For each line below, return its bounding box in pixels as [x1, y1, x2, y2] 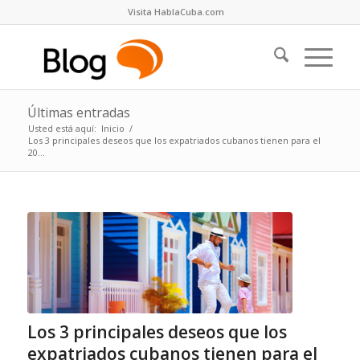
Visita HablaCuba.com [127, 6, 224, 18]
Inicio [100, 122, 125, 134]
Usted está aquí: [27, 122, 96, 134]
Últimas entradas [27, 104, 130, 121]
